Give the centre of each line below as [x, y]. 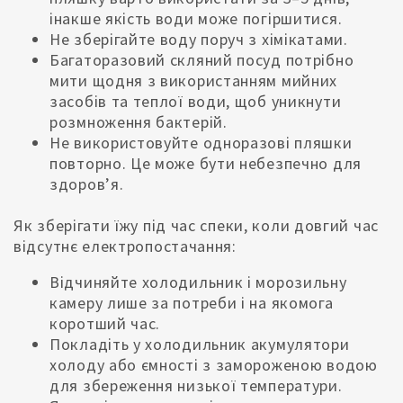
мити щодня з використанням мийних [194, 81]
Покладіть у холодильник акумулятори [200, 345]
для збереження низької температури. [196, 386]
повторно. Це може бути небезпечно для [206, 164]
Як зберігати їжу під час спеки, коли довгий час [196, 225]
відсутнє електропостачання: [125, 246]
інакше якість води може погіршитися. [196, 19]
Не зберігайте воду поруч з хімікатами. [199, 40]
